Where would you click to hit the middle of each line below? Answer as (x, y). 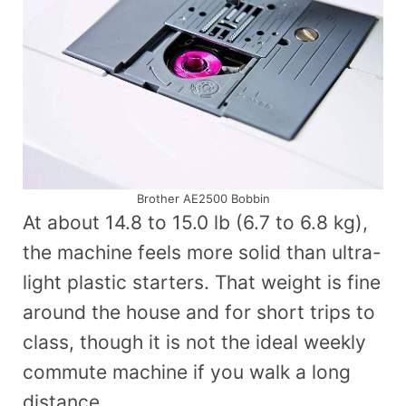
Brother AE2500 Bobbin (203, 199)
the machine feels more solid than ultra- (202, 253)
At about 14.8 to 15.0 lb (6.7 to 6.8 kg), (195, 223)
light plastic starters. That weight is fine (202, 283)
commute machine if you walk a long (187, 372)
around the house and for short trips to (199, 313)
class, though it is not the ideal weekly (194, 343)
